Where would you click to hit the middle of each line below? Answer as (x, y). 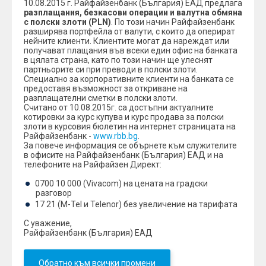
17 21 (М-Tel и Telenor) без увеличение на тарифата (136, 204)
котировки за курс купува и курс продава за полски (124, 117)
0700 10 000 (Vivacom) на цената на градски (121, 183)
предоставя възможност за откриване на (106, 88)
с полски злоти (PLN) (67, 22)
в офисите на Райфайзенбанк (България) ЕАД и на (123, 155)
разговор (54, 193)
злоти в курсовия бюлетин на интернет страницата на (130, 126)
